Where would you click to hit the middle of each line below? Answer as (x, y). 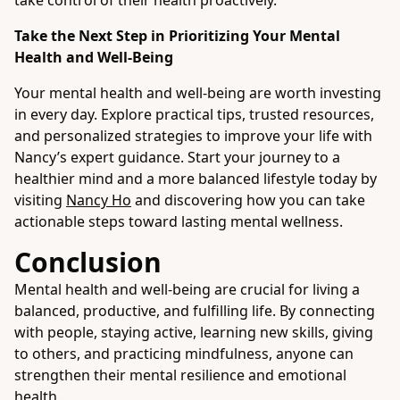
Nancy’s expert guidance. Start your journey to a (177, 157)
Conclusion (88, 262)
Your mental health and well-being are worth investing (198, 93)
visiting (40, 200)
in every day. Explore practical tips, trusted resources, (194, 114)
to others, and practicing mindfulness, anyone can (184, 354)
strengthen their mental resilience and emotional (180, 375)
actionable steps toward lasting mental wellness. (179, 221)
